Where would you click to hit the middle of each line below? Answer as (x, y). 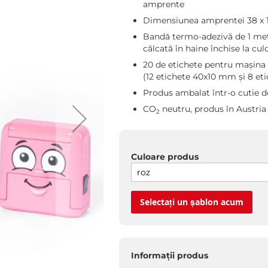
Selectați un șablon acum (191, 202)
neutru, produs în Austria (213, 109)
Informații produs (169, 255)
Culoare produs (165, 157)
